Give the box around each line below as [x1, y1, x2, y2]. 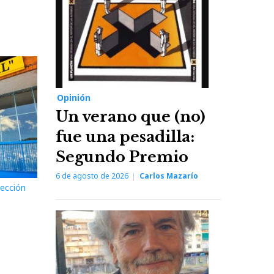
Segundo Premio [56, 147, 188, 166]
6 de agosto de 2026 [56, 170, 128, 181]
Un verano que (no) [56, 107, 206, 125]
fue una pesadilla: [56, 127, 194, 146]
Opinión [57, 91, 91, 103]
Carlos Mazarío [139, 170, 198, 181]
